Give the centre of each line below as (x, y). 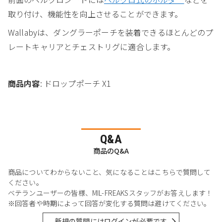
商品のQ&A (111, 151)
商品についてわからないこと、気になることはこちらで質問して (110, 172)
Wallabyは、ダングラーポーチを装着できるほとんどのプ (111, 32)
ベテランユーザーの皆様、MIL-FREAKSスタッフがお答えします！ (111, 193)
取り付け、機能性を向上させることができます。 (95, 14)
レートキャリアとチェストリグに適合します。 (92, 46)
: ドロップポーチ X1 (76, 83)
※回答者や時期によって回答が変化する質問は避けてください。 (110, 203)
